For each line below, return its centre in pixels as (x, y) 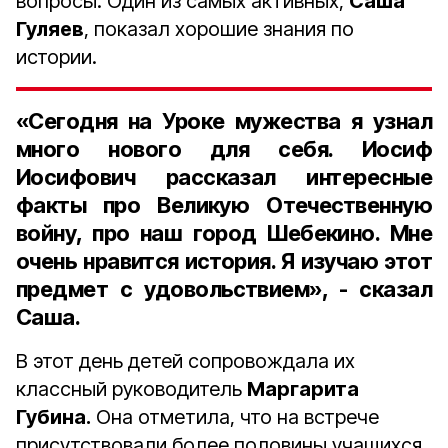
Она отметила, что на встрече (235, 417)
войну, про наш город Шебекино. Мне (224, 233)
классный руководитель (131, 389)
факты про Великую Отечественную (224, 205)
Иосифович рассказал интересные (224, 177)
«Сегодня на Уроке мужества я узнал (224, 121)
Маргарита (303, 389)
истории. (56, 57)
